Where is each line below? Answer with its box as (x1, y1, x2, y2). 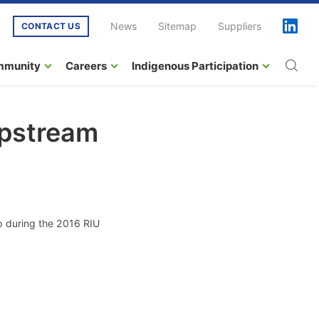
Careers (66, 58, 107, 73)
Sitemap (158, 20, 197, 32)
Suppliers (218, 20, 261, 32)
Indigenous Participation (132, 58, 258, 73)
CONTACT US (21, 20, 80, 31)
